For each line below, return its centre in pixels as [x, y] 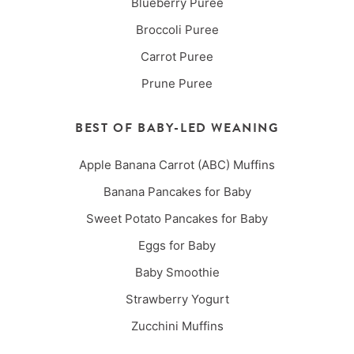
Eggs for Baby [177, 246]
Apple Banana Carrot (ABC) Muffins [177, 165]
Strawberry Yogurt [177, 299]
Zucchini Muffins [177, 326]
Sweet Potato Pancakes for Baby [177, 219]
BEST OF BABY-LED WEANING [177, 128]
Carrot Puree [177, 57]
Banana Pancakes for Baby [177, 192]
